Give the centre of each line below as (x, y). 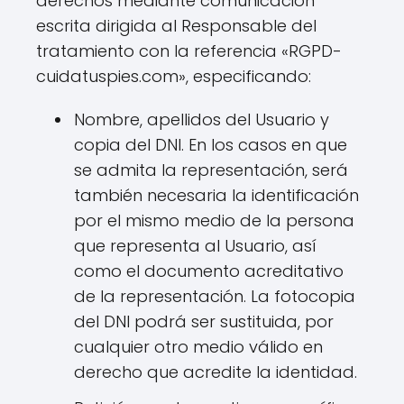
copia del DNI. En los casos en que (211, 145)
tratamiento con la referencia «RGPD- (189, 51)
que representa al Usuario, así (195, 246)
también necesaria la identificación (216, 195)
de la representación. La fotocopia (215, 296)
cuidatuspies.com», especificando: (174, 76)
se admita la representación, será (211, 170)
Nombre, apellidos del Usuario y (202, 119)
